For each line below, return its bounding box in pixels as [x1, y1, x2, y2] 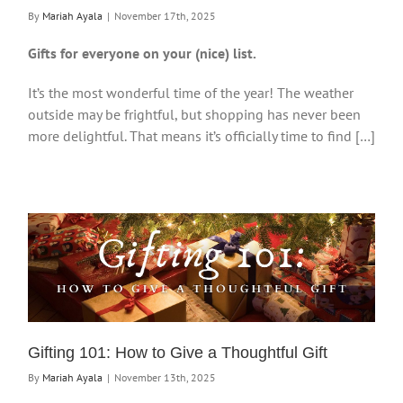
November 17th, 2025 [114, 8, 216, 22]
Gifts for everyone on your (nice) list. [28, 43, 256, 62]
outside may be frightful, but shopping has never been [28, 104, 361, 123]
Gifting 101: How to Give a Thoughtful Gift [28, 343, 327, 362]
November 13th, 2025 [114, 370, 216, 384]
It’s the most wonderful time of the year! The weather [28, 83, 354, 102]
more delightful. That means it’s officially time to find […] [28, 126, 375, 145]
